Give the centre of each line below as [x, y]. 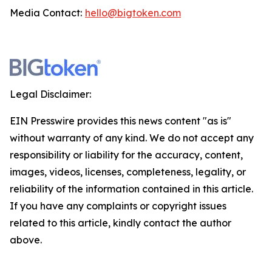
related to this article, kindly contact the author [121, 223]
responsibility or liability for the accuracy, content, [126, 155]
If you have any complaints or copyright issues [118, 206]
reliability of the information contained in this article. [131, 189]
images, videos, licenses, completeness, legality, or [128, 172]
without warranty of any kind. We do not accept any [132, 138]
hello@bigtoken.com [133, 13]
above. [26, 240]
